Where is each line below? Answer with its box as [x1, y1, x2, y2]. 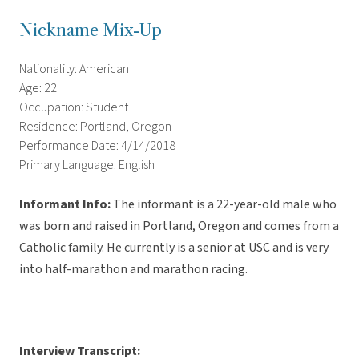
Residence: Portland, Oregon [19, 118, 171, 136]
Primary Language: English [19, 156, 155, 175]
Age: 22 [19, 79, 57, 98]
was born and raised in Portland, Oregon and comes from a [19, 217, 339, 236]
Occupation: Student [19, 99, 128, 117]
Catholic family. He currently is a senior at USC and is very [19, 239, 329, 257]
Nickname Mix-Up [19, 21, 162, 41]
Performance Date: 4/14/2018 [19, 137, 175, 155]
